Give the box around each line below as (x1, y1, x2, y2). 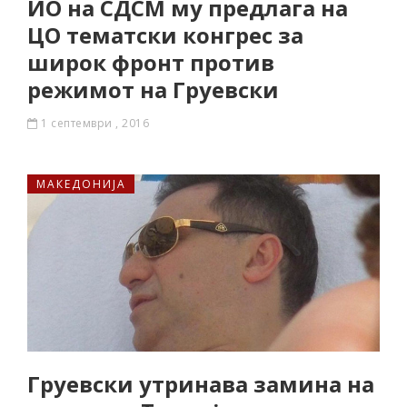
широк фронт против (27, 47, 274, 77)
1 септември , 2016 (41, 115, 149, 131)
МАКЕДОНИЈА (36, 176, 126, 192)
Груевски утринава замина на (27, 369, 374, 399)
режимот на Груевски (27, 74, 279, 104)
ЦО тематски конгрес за (27, 20, 303, 50)
